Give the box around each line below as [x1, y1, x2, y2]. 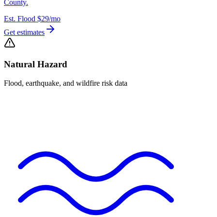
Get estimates [4, 28, 45, 36]
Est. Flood [4, 14, 35, 23]
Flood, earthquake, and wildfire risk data [4, 79, 127, 88]
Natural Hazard [4, 59, 67, 70]
